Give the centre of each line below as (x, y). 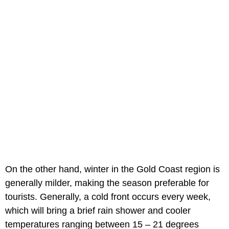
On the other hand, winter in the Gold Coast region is (112, 169)
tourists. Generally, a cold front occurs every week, (108, 197)
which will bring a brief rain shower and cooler (98, 210)
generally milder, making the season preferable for (107, 183)
